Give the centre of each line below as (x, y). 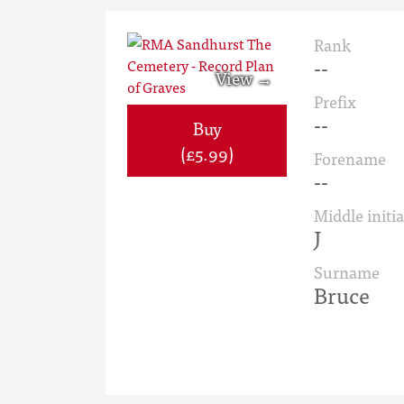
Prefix (335, 101)
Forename (350, 158)
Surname (347, 272)
